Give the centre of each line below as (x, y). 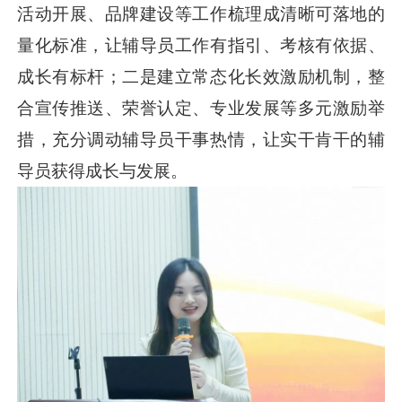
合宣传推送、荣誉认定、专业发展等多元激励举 (201, 108)
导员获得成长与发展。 (103, 170)
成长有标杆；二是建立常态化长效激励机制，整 (201, 76)
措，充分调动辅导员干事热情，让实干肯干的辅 (201, 139)
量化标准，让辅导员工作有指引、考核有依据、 (201, 45)
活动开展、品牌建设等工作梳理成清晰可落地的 (201, 13)
